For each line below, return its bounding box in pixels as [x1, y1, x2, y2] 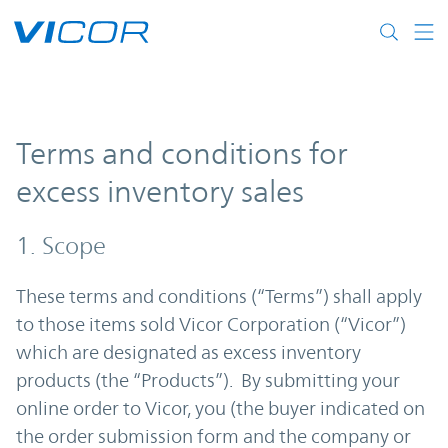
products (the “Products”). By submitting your [16, 369, 400, 391]
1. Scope [16, 232, 112, 260]
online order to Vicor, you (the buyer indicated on [16, 397, 425, 419]
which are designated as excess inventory [16, 341, 361, 363]
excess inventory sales [16, 174, 304, 209]
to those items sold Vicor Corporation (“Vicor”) [16, 313, 406, 335]
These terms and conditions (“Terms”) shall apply [16, 285, 422, 307]
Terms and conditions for [16, 136, 348, 171]
